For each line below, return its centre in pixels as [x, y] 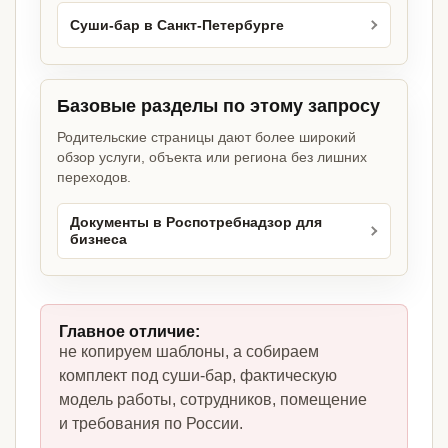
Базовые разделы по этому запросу [218, 106]
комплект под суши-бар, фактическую [198, 376]
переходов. [94, 177]
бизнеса [98, 240]
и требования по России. [151, 424]
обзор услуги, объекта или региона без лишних [212, 157]
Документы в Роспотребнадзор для [196, 223]
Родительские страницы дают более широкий [206, 137]
